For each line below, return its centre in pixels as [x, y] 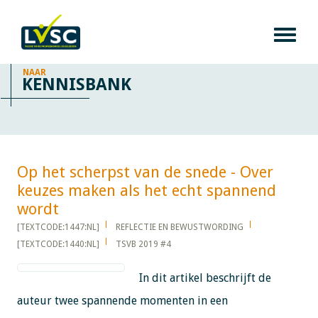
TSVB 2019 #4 [143, 244]
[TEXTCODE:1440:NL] [58, 244]
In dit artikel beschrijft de [205, 278]
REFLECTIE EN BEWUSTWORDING [179, 227]
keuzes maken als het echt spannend [146, 190]
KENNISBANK [77, 84]
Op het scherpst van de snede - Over [145, 172]
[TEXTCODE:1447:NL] [58, 227]
